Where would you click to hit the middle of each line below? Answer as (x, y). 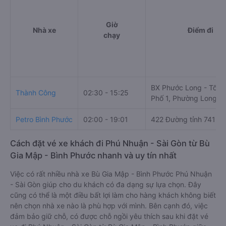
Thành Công (36, 93)
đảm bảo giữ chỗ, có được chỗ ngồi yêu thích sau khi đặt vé (109, 216)
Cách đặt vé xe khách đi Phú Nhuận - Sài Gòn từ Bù (110, 143)
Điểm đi (201, 30)
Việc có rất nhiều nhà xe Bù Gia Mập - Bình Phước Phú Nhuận (111, 174)
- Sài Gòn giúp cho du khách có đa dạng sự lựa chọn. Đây (106, 184)
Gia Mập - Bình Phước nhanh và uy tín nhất (93, 155)
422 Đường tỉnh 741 (183, 119)
